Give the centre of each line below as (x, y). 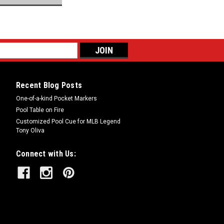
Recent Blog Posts (49, 85)
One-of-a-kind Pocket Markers (56, 98)
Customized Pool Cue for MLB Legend (68, 121)
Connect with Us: (46, 153)
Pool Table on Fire (40, 110)
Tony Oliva (30, 130)
